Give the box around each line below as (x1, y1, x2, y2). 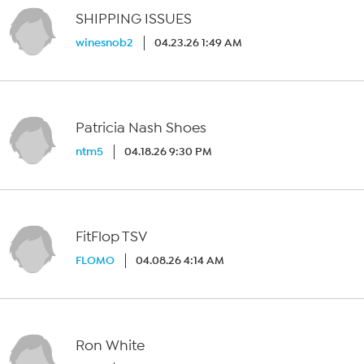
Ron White (76, 337, 145, 354)
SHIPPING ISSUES (76, 11, 193, 28)
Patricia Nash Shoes (76, 119, 207, 136)
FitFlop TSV (76, 228, 148, 245)
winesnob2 (76, 36, 134, 50)
